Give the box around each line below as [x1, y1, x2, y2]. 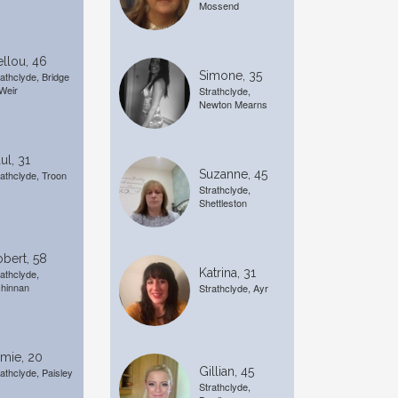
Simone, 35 [198, 68, 262, 83]
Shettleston [198, 195, 247, 210]
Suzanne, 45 [198, 167, 267, 181]
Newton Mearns [198, 97, 267, 111]
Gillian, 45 [198, 364, 254, 378]
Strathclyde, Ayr [198, 281, 268, 295]
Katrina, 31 [198, 266, 256, 280]
